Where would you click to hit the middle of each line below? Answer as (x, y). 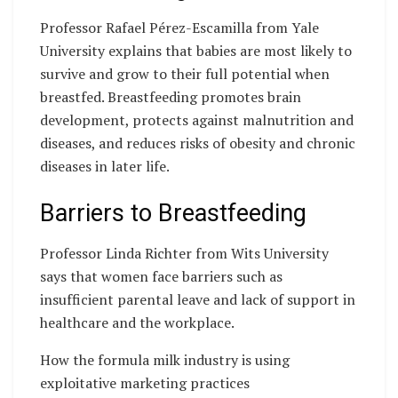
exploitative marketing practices (145, 382)
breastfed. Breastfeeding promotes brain (171, 96)
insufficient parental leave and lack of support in (198, 299)
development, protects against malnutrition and (197, 119)
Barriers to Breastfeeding (173, 214)
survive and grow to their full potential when (185, 73)
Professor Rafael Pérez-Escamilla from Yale (179, 27)
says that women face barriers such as (161, 276)
